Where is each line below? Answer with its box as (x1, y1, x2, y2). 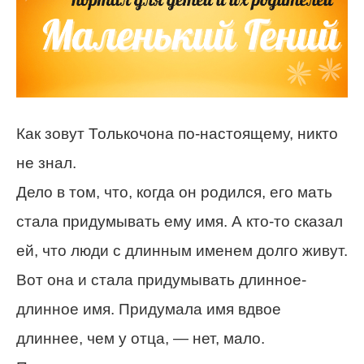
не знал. (16, 154, 76, 171)
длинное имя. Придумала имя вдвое (16, 301, 281, 318)
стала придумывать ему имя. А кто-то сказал (16, 213, 343, 230)
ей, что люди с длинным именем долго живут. (16, 242, 348, 259)
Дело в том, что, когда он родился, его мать (16, 184, 332, 201)
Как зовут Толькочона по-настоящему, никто (16, 125, 338, 142)
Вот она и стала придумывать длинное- (16, 271, 306, 288)
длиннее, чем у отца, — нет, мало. (16, 330, 265, 347)
